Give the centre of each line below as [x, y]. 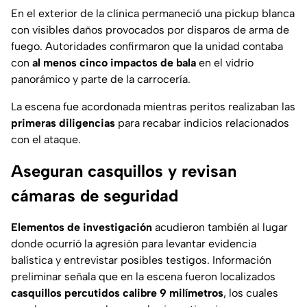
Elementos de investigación [82, 228]
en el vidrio [225, 63]
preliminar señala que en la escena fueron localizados [143, 277]
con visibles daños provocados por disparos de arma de [150, 30]
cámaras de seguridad [95, 196]
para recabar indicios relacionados [202, 123]
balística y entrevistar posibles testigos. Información [141, 260]
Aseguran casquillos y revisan [124, 171]
